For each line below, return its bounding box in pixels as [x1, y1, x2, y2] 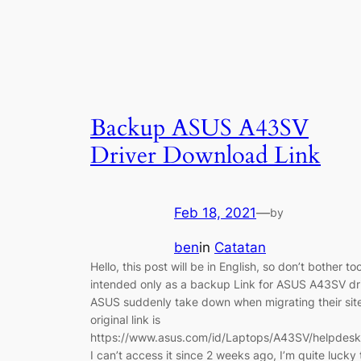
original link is [90, 313, 160, 327]
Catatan [214, 239, 266, 256]
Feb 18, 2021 [174, 205, 256, 222]
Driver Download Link [90, 139, 321, 172]
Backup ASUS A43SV [90, 112, 309, 145]
